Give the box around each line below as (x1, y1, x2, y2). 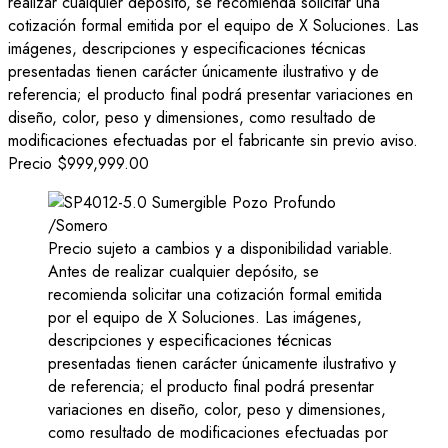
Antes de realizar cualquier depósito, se (48, 260, 319, 284)
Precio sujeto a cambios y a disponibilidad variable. (48, 237, 393, 261)
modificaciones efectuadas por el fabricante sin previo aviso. (8, 129, 418, 153)
